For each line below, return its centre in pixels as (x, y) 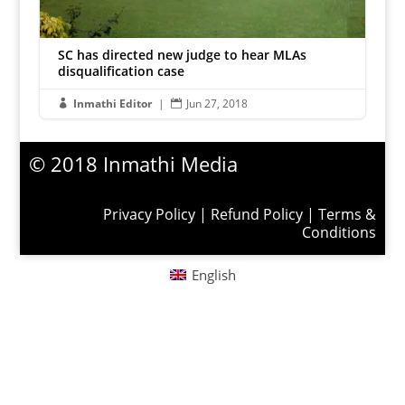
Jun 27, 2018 (217, 104)
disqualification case (121, 71)
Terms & (347, 215)
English (213, 274)
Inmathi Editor (112, 104)
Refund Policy (256, 215)
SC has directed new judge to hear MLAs (182, 55)
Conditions (339, 233)
